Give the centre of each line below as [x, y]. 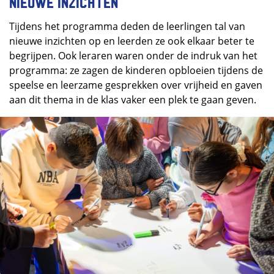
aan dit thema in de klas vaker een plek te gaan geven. [133, 100]
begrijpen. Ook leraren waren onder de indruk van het [133, 56]
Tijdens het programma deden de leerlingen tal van [127, 27]
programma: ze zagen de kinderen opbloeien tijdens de [136, 71]
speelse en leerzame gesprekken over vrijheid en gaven [136, 85]
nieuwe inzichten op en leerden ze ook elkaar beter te [132, 41]
